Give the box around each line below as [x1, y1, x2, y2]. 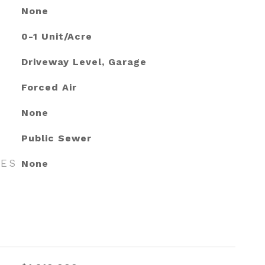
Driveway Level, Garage [21, 56, 147, 67]
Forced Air [21, 82, 77, 93]
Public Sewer [21, 132, 92, 144]
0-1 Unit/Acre [21, 31, 92, 42]
